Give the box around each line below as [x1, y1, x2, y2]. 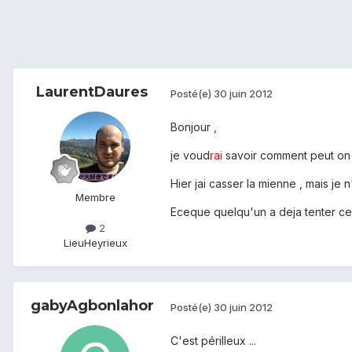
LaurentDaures [36, 83, 148, 101]
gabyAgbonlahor [30, 297, 154, 315]
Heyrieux [83, 236, 127, 250]
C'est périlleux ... [170, 334, 256, 348]
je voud [170, 148, 210, 163]
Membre [75, 191, 115, 204]
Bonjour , [170, 120, 217, 134]
